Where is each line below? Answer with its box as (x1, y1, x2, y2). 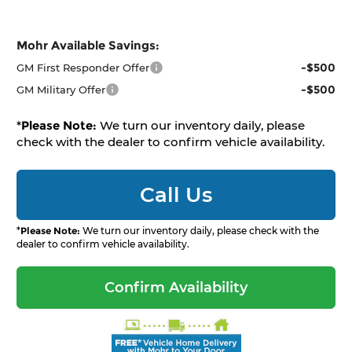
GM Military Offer (16, 83, 106, 97)
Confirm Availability (104, 279, 247, 297)
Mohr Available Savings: (16, 38, 160, 53)
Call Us (140, 182, 212, 208)
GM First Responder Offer (16, 61, 150, 75)
